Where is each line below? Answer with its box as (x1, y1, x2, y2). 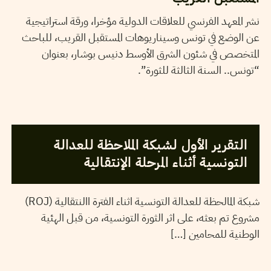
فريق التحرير (67, 108, 118, 118)
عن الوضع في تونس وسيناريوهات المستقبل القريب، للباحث (21, 29, 260, 46)
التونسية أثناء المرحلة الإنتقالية (83, 152, 247, 173)
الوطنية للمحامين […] (170, 226, 260, 243)
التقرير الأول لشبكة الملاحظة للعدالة (54, 135, 247, 155)
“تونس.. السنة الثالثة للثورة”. (137, 62, 260, 79)
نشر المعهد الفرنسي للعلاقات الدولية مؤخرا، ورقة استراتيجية (25, 13, 260, 30)
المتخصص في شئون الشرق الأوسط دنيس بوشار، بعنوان (41, 45, 260, 62)
